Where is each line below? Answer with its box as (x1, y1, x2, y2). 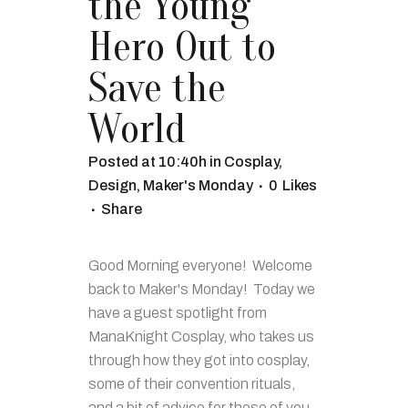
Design (88, 177, 137, 193)
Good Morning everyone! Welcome (88, 257, 312, 273)
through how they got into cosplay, (88, 352, 310, 368)
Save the (88, 64, 226, 112)
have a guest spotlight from (88, 304, 267, 321)
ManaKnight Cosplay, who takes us (88, 328, 314, 344)
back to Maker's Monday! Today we (88, 280, 315, 297)
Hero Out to (88, 23, 276, 71)
